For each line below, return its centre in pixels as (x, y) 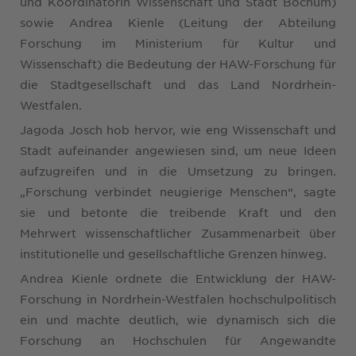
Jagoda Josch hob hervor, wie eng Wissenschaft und (178, 129)
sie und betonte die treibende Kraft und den (178, 212)
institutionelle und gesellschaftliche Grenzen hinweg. (173, 253)
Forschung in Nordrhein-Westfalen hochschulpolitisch (178, 298)
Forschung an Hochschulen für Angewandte (178, 340)
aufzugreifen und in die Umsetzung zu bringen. (178, 170)
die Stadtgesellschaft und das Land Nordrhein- (178, 84)
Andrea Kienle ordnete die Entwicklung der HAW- (178, 278)
